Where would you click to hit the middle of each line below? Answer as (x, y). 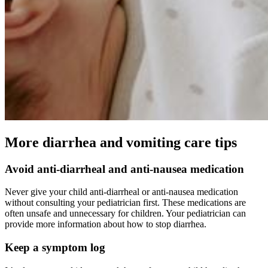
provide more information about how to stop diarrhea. (106, 224)
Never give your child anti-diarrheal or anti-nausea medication (121, 192)
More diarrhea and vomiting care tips (121, 142)
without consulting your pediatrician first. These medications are (125, 203)
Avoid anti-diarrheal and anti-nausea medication (124, 169)
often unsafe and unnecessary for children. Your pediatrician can (125, 214)
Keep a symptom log (55, 247)
